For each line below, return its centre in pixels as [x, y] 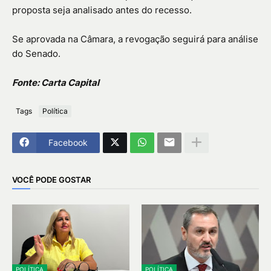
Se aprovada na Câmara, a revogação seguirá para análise [135, 39]
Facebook [68, 143]
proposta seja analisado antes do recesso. [102, 10]
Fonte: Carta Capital [56, 82]
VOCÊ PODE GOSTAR [51, 180]
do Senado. [36, 53]
